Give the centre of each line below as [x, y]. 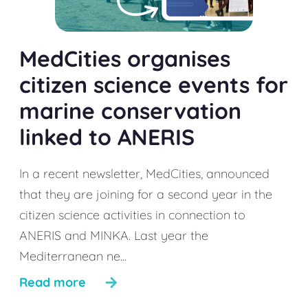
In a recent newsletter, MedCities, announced [144, 174]
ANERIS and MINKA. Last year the [114, 235]
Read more [53, 282]
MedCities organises [125, 58]
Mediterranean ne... [73, 256]
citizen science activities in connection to [132, 215]
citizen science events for [154, 85]
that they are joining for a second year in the [146, 194]
